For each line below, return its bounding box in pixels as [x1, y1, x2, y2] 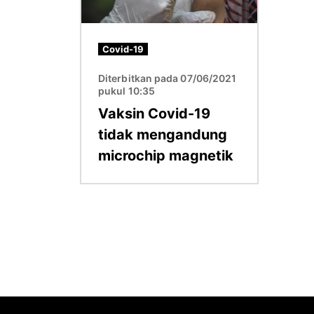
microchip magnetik [98, 146, 233, 164]
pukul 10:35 [98, 84, 155, 97]
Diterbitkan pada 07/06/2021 [98, 71, 237, 84]
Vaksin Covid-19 [98, 104, 210, 122]
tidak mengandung [98, 125, 227, 143]
